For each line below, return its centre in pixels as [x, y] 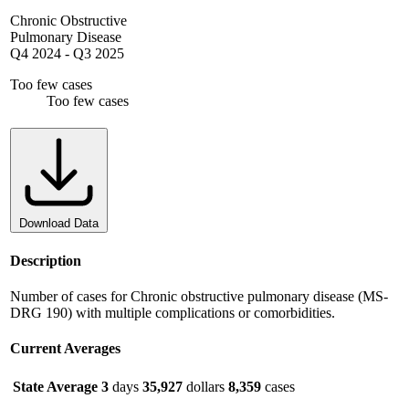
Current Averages [65, 349]
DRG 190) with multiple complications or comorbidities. [173, 312]
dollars [204, 387]
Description [46, 260]
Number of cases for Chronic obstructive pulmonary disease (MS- [199, 296]
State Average [55, 387]
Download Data [59, 224]
